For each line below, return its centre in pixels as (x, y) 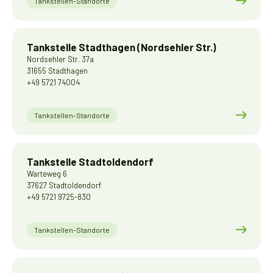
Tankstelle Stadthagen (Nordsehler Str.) (122, 47)
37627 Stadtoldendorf (64, 185)
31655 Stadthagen (57, 71)
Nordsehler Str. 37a (60, 59)
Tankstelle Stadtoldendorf (90, 161)
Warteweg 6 (47, 174)
